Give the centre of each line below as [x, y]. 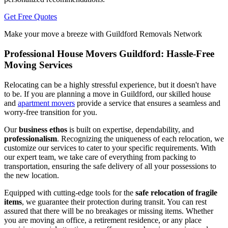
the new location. [32, 175]
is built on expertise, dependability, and [131, 129]
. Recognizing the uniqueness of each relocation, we [140, 138]
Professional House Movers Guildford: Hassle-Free [109, 53]
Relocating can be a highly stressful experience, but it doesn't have [110, 84]
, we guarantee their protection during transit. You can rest [114, 202]
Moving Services [38, 65]
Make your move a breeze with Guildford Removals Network [103, 34]
